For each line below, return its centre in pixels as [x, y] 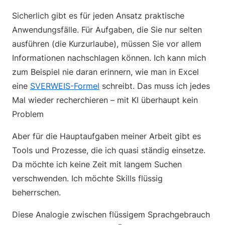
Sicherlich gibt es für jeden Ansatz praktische [98, 16]
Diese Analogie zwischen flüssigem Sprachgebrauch [111, 214]
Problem [29, 114]
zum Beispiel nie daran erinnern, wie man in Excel [105, 72]
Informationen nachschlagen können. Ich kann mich [109, 58]
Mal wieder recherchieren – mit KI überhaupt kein [105, 100]
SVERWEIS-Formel [65, 86]
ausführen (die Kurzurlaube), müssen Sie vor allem [107, 44]
